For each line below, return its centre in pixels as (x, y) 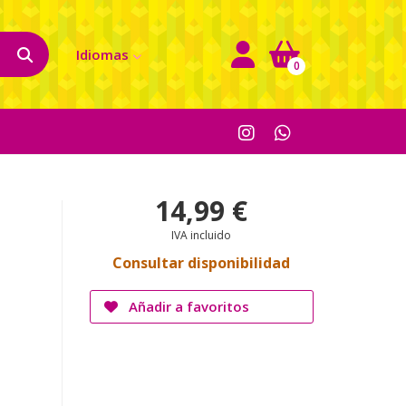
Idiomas (102, 54)
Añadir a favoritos (187, 306)
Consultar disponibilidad (202, 263)
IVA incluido (202, 235)
